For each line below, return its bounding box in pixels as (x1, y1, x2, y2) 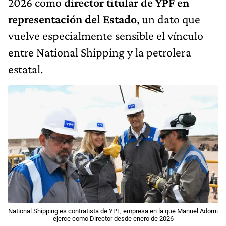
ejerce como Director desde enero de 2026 (52, 214, 174, 222)
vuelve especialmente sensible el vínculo (8, 28, 203, 42)
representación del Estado (8, 12, 137, 26)
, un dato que (137, 12, 200, 26)
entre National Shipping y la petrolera (8, 45, 191, 59)
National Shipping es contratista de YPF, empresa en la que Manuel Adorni (8, 207, 218, 215)
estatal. (8, 62, 43, 76)
